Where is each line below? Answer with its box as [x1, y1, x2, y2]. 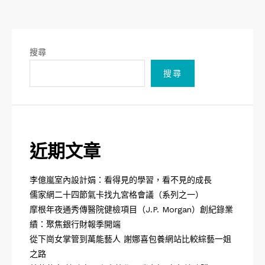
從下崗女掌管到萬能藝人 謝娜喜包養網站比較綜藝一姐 [30, 234, 231, 244]
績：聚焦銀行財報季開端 [30, 219, 121, 229]
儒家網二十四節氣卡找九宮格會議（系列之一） [30, 190, 203, 199]
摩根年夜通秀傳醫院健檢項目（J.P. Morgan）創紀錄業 [30, 205, 233, 214]
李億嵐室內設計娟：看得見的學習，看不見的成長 [30, 175, 212, 185]
